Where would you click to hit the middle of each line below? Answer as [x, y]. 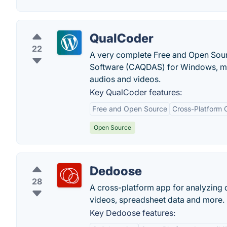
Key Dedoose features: [133, 213]
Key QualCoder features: [136, 92]
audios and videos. [125, 79]
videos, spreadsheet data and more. [157, 200]
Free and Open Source [130, 109]
